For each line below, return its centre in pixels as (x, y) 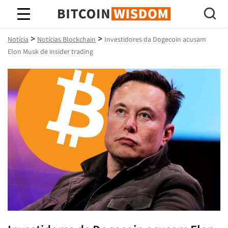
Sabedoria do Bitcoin (114, 23)
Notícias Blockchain (66, 40)
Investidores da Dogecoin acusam (155, 40)
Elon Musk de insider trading (50, 52)
